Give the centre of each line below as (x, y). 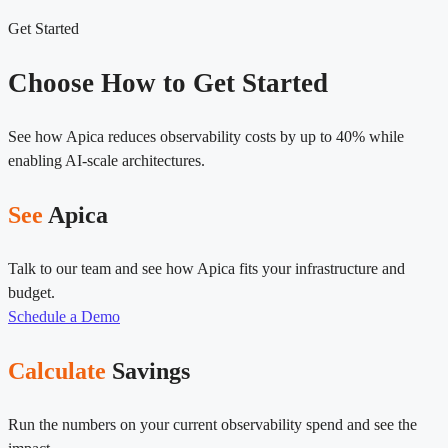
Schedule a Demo (64, 317)
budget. (31, 293)
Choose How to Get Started (168, 82)
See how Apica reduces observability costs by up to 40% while (206, 137)
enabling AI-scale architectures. (106, 161)
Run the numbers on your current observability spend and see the (212, 425)
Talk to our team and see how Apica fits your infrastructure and (206, 269)
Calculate (57, 371)
